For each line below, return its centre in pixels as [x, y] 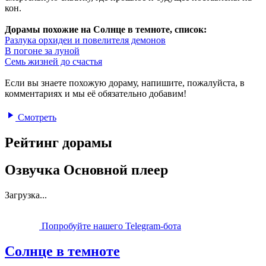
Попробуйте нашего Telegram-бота [110, 226]
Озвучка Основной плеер [86, 170]
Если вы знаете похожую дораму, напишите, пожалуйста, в [125, 83]
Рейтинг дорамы [58, 142]
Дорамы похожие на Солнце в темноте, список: [106, 29]
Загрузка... [26, 195]
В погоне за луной [42, 50]
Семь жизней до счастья [53, 61]
